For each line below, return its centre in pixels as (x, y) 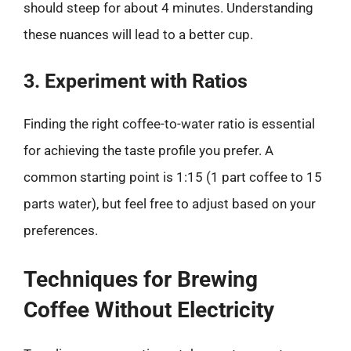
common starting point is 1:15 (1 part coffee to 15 (173, 177)
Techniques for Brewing (141, 279)
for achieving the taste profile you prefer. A (148, 150)
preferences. (61, 230)
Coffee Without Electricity (149, 309)
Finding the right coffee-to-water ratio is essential (169, 124)
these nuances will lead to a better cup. (138, 34)
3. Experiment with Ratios (136, 81)
